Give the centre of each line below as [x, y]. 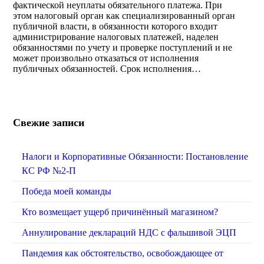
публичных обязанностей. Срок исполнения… [107, 68]
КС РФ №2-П [49, 170]
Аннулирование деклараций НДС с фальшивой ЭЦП [132, 232]
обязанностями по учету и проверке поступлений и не [123, 47]
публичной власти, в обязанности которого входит [115, 26]
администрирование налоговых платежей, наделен [116, 37]
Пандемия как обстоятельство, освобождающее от [123, 253]
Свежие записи [49, 122]
